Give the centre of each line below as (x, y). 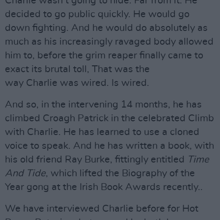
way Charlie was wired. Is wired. (77, 83)
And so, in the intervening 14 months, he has (103, 105)
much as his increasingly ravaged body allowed (109, 42)
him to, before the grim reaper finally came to (104, 55)
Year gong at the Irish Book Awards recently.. (104, 187)
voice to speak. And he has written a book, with (110, 146)
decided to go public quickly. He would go (97, 14)
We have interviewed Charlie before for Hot (102, 209)
